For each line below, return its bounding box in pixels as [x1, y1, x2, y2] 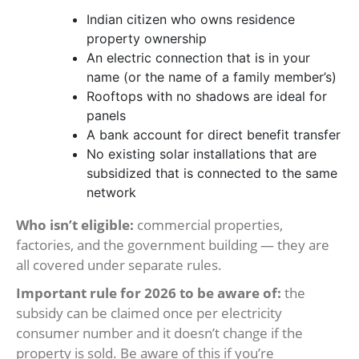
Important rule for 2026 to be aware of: [16, 284, 281, 303]
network [87, 184, 136, 201]
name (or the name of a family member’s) [87, 69, 337, 86]
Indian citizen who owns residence [87, 11, 295, 28]
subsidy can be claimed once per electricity [16, 304, 282, 323]
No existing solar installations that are [87, 146, 317, 163]
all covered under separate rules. [16, 256, 222, 275]
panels [87, 107, 126, 124]
